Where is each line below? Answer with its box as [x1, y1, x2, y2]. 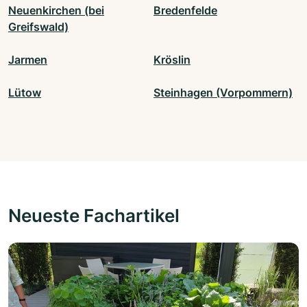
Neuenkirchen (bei [8, 3, 104, 18]
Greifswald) [8, 20, 69, 34]
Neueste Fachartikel [8, 204, 180, 227]
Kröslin [153, 53, 191, 67]
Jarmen [8, 53, 47, 67]
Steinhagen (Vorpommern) [153, 86, 293, 100]
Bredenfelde [153, 3, 217, 18]
